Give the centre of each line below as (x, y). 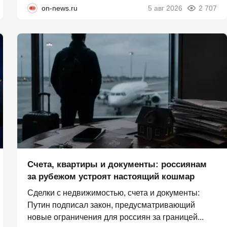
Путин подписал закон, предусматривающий (111, 205)
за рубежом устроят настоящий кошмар (111, 177)
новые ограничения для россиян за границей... (116, 217)
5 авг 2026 (165, 8)
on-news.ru (60, 8)
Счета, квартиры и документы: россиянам (117, 165)
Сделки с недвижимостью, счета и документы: (113, 193)
